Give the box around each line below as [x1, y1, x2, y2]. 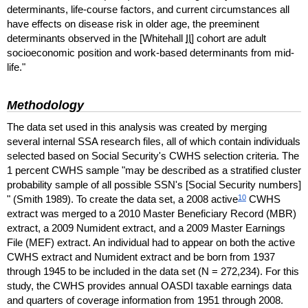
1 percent [7, 164, 52, 177]
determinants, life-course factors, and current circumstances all [7, 3, 289, 16]
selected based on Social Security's [7, 150, 169, 162]
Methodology [7, 98, 84, 113]
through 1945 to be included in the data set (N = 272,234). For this [7, 265, 299, 278]
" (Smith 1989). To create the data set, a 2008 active [7, 193, 238, 206]
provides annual [85, 280, 161, 292]
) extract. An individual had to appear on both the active [51, 236, 295, 249]
